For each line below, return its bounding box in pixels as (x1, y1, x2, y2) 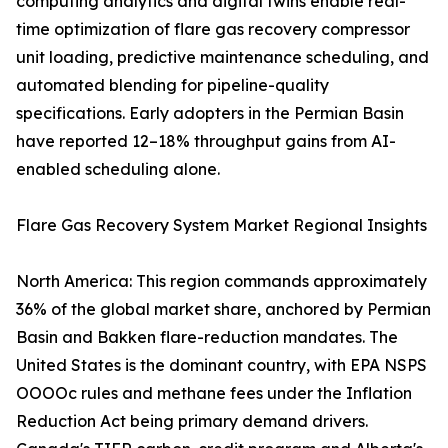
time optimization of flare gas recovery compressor (16, 19, 410, 40)
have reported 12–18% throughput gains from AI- (16, 131, 396, 152)
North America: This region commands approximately (16, 271, 427, 292)
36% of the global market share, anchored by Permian (16, 299, 431, 320)
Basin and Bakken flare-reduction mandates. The (16, 327, 398, 348)
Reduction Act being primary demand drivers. (16, 411, 368, 432)
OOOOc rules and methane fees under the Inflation (16, 383, 412, 404)
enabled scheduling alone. (16, 159, 220, 180)
